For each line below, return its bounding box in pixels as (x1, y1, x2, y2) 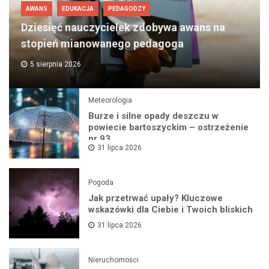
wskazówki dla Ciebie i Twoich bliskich (88, 204, 253, 215)
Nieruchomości (88, 255, 139, 264)
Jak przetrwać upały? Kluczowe (88, 192, 223, 204)
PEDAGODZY (108, 5, 145, 13)
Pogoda (88, 178, 114, 187)
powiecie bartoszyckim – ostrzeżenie (88, 121, 249, 133)
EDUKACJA (62, 5, 94, 13)
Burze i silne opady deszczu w (88, 110, 219, 121)
